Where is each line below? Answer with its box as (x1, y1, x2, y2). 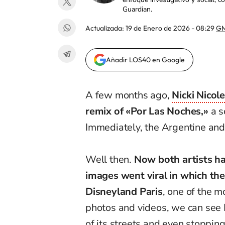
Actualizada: (85, 24, 126, 33)
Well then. (85, 153, 134, 167)
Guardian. (123, 5, 152, 15)
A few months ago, (85, 88, 172, 102)
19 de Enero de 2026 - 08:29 (126, 24, 216, 33)
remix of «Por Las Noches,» (85, 104, 208, 119)
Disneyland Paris (85, 185, 163, 199)
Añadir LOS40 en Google (106, 55, 185, 65)
